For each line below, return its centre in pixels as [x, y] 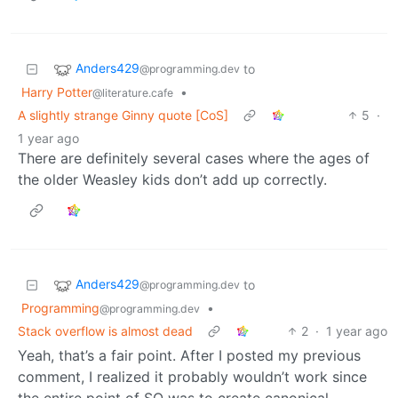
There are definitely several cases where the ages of [194, 158]
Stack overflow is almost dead [105, 330]
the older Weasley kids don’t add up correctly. [172, 179]
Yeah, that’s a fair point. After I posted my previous [189, 355]
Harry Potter [57, 92]
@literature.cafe [133, 92]
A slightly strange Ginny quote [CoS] [123, 115]
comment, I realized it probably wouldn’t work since [192, 376]
